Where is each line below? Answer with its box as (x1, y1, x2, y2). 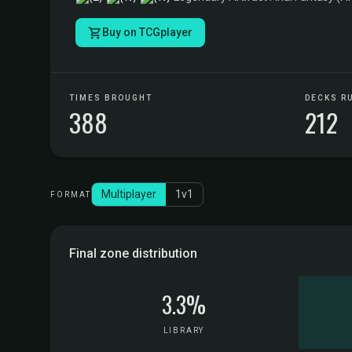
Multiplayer (101, 188, 156, 200)
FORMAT (50, 190, 91, 199)
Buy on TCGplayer (102, 26, 192, 38)
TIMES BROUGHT (69, 93, 152, 102)
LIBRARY (163, 326, 205, 335)
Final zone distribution (69, 246, 197, 261)
